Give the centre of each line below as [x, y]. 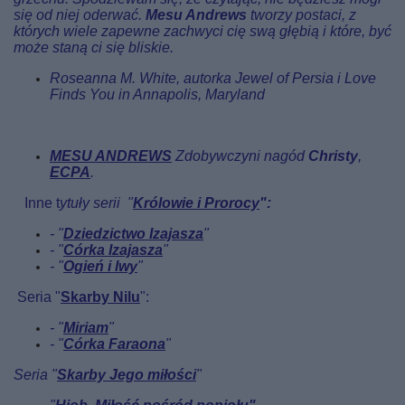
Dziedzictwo [104, 234]
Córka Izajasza [113, 250]
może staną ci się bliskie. [94, 47]
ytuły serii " [96, 203]
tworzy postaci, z [301, 15]
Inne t [40, 203]
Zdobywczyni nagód [240, 156]
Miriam [86, 328]
